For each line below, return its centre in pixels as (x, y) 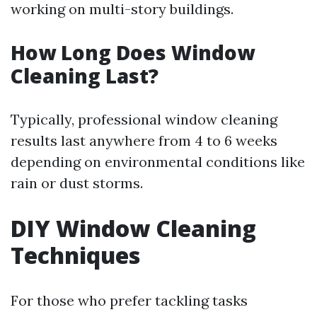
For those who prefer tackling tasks (129, 300)
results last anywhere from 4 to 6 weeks (144, 140)
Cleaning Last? (85, 76)
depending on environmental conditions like (158, 162)
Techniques (75, 255)
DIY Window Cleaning (133, 228)
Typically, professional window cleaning (144, 119)
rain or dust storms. (77, 183)
